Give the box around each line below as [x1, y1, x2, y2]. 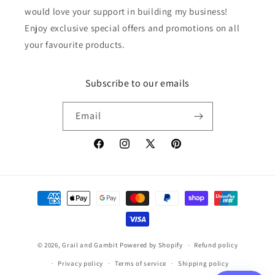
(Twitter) [144, 160, 178, 171]
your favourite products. [25, 39, 125, 50]
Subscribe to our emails [85, 77, 190, 90]
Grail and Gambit [62, 240, 118, 249]
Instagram [118, 144, 159, 156]
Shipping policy [177, 259, 229, 268]
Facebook [92, 144, 131, 156]
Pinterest [169, 144, 206, 156]
